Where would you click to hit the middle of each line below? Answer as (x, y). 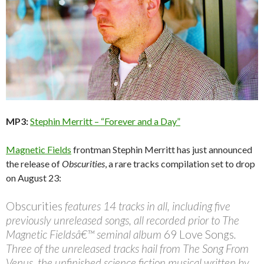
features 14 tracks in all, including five (148, 206)
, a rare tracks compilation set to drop (180, 163)
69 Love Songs (199, 234)
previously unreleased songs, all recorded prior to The (123, 220)
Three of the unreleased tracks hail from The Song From (127, 248)
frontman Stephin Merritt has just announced (162, 149)
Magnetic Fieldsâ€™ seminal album (85, 234)
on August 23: (34, 177)
